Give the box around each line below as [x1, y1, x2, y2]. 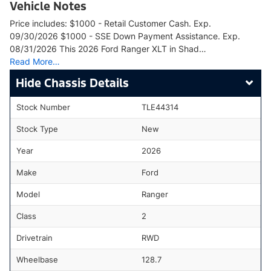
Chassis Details [44, 75, 129, 90]
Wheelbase [16, 254, 58, 264]
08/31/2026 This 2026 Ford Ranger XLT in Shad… [10, 43, 206, 54]
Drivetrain [16, 232, 53, 243]
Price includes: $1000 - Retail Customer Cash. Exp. [10, 18, 211, 28]
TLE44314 [142, 102, 178, 112]
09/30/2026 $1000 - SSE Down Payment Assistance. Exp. [10, 30, 240, 41]
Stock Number [16, 102, 70, 112]
